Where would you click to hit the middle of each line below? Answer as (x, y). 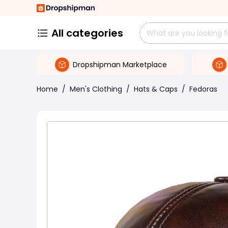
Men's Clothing (96, 89)
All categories (87, 33)
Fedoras (203, 89)
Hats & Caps (156, 89)
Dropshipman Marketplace (120, 64)
